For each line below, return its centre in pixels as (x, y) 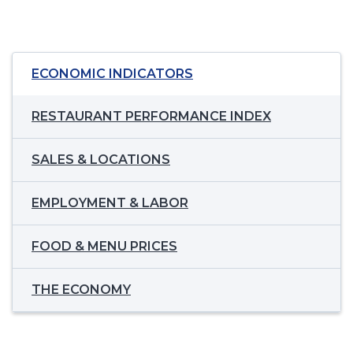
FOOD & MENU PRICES (104, 247)
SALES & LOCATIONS (101, 160)
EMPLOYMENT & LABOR (110, 203)
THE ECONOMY (81, 290)
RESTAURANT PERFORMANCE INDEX (151, 117)
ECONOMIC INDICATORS (112, 74)
